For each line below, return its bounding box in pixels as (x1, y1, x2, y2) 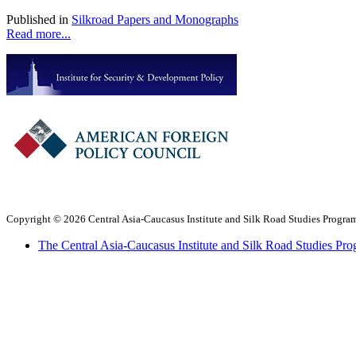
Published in (6, 12, 68, 26)
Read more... (6, 26, 71, 41)
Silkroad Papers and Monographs (72, 12, 238, 26)
